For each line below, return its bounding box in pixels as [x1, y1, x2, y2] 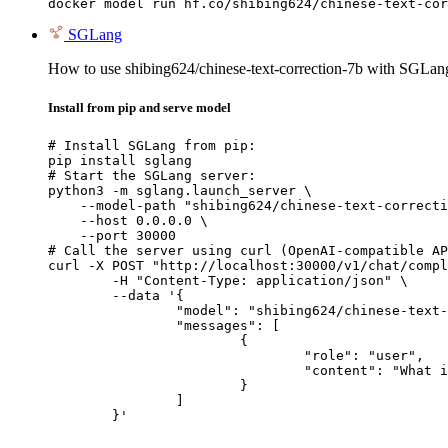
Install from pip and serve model [48, 100, 231, 116]
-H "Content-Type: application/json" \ [48, 273, 112, 289]
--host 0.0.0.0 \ [48, 213, 208, 229]
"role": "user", [48, 348, 304, 364]
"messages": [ [48, 318, 176, 334]
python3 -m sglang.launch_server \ [48, 183, 312, 199]
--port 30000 [48, 228, 176, 244]
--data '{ [48, 288, 112, 304]
